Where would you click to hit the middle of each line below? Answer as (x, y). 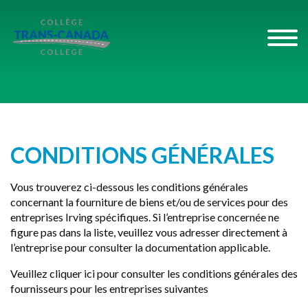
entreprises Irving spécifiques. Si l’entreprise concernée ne (145, 217)
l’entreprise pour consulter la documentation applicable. (140, 247)
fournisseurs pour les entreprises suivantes (109, 288)
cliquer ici (73, 273)
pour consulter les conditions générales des (197, 273)
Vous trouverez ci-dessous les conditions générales (129, 187)
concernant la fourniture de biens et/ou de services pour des (149, 202)
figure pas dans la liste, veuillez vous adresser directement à (149, 232)
